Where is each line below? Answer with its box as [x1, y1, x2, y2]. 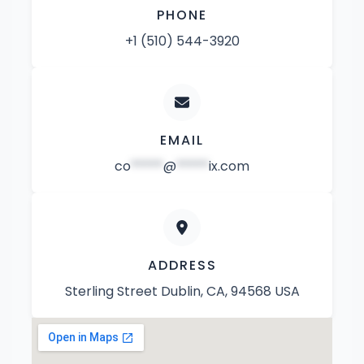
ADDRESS [147, 256, 217, 275]
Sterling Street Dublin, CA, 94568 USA [64, 282, 300, 301]
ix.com [209, 157, 249, 175]
